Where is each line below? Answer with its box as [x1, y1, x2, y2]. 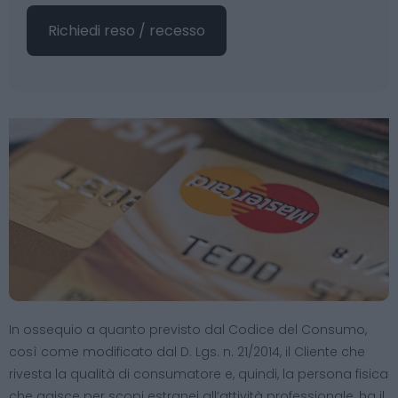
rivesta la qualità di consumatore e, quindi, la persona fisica [9, 364, 388, 383]
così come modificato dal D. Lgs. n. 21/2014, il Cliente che [9, 342, 365, 361]
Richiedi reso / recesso [48, 20, 205, 41]
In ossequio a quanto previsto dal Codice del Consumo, [9, 320, 367, 338]
